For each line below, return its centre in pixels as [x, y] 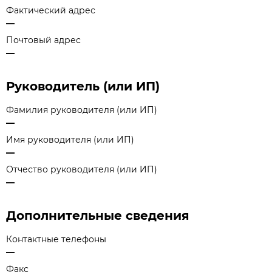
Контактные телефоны [56, 239]
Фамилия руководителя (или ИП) [82, 110]
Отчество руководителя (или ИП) [82, 169]
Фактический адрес [51, 10]
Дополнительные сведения [98, 216]
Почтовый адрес [43, 40]
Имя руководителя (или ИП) [70, 140]
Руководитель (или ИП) [83, 86]
